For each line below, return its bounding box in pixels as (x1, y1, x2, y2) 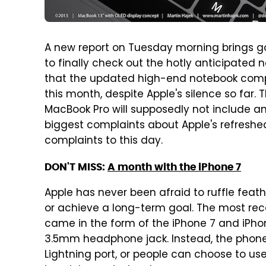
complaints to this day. (45, 133, 163, 150)
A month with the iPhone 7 (107, 160, 241, 173)
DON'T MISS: (45, 160, 107, 173)
